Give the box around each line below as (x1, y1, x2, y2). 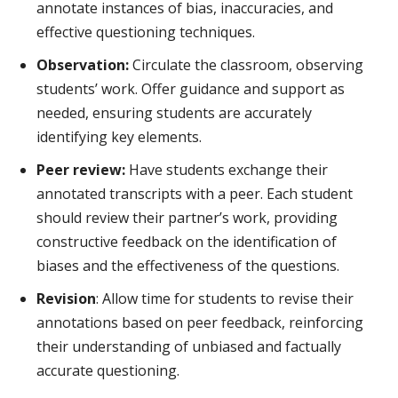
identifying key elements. (36, 127, 202, 147)
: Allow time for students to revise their (96, 289, 354, 309)
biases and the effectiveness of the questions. (36, 256, 339, 276)
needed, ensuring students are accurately (36, 103, 312, 123)
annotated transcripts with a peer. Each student (36, 184, 353, 204)
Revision (36, 289, 96, 309)
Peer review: (36, 160, 125, 180)
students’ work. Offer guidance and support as (36, 79, 345, 99)
